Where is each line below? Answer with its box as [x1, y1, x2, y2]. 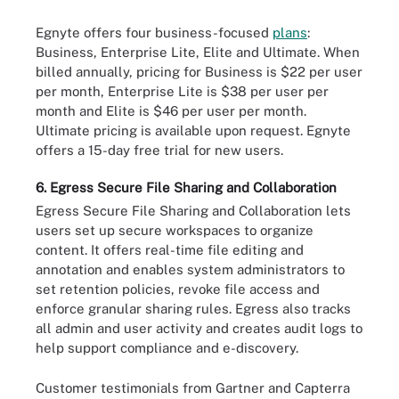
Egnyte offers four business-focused [36, 24, 273, 40]
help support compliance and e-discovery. [36, 340, 298, 355]
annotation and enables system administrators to [36, 262, 345, 277]
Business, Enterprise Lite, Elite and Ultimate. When [36, 44, 360, 60]
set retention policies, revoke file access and [36, 281, 320, 297]
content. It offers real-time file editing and [36, 242, 304, 257]
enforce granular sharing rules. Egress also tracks [36, 301, 351, 316]
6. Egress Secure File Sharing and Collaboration [36, 180, 337, 195]
